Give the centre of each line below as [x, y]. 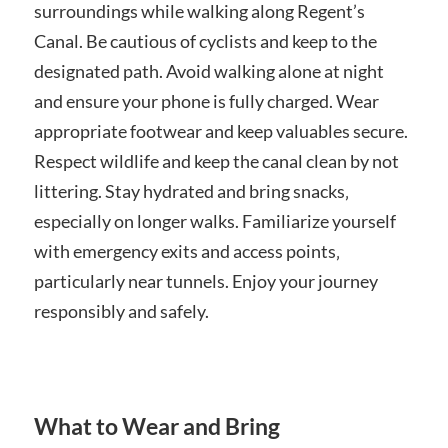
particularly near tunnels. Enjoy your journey [205, 281]
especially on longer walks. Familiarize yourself [214, 221]
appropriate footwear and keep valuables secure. [220, 131]
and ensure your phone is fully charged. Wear [206, 101]
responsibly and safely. [121, 311]
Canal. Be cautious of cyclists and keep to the [205, 41]
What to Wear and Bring [156, 427]
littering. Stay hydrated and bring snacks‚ [191, 191]
